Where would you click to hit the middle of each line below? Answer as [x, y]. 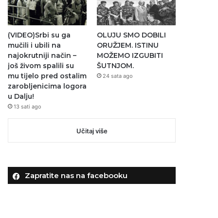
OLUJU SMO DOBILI [131, 35]
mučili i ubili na [35, 45]
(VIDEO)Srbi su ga [39, 35]
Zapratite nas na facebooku [76, 175]
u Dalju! [21, 96]
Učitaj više [92, 131]
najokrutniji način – [42, 55]
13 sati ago [28, 106]
